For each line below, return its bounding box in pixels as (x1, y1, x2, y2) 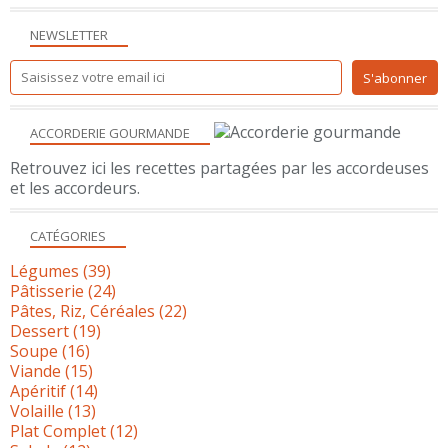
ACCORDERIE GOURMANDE (30, 123, 190, 142)
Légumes (10, 259, 79, 282)
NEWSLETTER (30, 25, 108, 44)
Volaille (10, 399, 64, 422)
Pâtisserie (10, 279, 84, 302)
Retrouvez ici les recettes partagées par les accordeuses (10, 156, 429, 179)
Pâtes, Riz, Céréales (10, 299, 155, 322)
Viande (10, 359, 61, 382)
